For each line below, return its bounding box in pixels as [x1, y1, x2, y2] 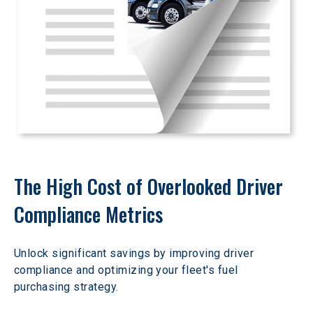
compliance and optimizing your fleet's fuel [14, 263, 242, 277]
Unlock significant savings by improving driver [14, 247, 257, 261]
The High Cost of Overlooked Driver [14, 172, 288, 201]
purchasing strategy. [14, 280, 119, 294]
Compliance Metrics [14, 200, 163, 229]
